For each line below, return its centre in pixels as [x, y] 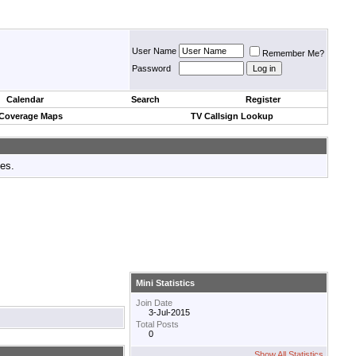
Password [151, 68]
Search [145, 99]
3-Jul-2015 [169, 313]
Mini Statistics [165, 283]
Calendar [25, 99]
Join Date [154, 303]
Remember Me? [293, 53]
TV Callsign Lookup [232, 116]
